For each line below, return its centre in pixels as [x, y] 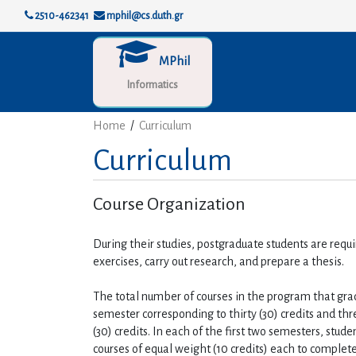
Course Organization [169, 204]
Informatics [153, 85]
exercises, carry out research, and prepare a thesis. [219, 261]
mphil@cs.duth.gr [144, 15]
